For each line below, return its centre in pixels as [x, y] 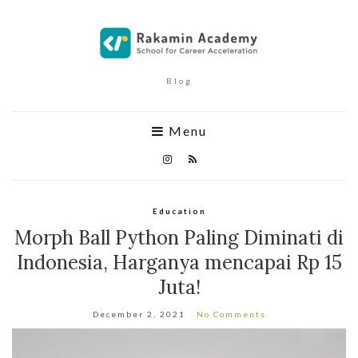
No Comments [231, 314]
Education [179, 211]
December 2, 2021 [139, 314]
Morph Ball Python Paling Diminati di [179, 238]
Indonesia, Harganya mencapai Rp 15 [179, 263]
